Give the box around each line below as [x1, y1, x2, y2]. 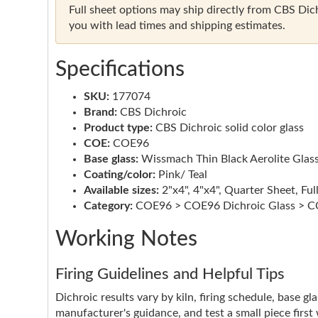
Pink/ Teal [155, 169, 207, 181]
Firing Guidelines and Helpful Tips [55, 266, 285, 283]
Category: [84, 200, 133, 212]
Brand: [84, 106, 117, 119]
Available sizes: [84, 185, 159, 197]
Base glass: [84, 153, 138, 165]
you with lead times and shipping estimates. [68, 19, 285, 31]
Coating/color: [84, 169, 155, 181]
